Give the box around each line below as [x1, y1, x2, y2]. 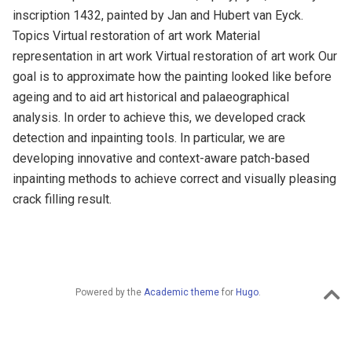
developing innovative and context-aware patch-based [13, 150, 310, 166]
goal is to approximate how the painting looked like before [13, 68, 332, 84]
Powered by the [75, 286, 144, 298]
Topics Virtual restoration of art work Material [13, 27, 260, 43]
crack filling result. [13, 191, 112, 207]
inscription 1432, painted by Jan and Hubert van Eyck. [13, 7, 303, 23]
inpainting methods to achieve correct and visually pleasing [13, 170, 336, 186]
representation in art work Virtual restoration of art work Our [13, 48, 337, 64]
